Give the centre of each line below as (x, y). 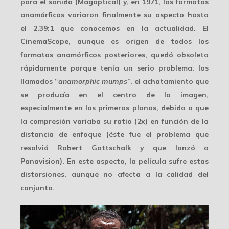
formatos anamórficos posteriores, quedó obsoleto (114, 55)
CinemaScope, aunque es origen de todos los (114, 42)
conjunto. (38, 188)
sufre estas (189, 161)
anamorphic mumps (93, 82)
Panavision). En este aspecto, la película (95, 161)
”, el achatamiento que (168, 82)
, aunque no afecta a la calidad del (136, 175)
